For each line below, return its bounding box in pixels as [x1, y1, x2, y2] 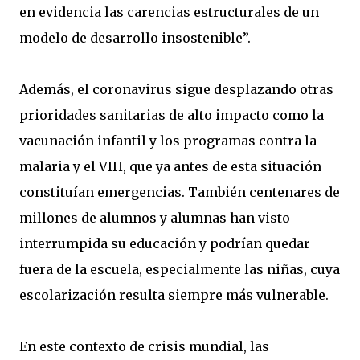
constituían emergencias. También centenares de [19, 184, 340, 200]
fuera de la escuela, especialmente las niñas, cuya [19, 261, 340, 277]
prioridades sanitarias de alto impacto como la [19, 107, 324, 123]
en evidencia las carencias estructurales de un [19, 4, 319, 20]
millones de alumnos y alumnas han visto [19, 210, 290, 226]
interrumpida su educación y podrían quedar [19, 235, 310, 252]
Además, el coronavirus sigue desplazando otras [19, 81, 333, 97]
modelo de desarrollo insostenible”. [19, 30, 251, 46]
